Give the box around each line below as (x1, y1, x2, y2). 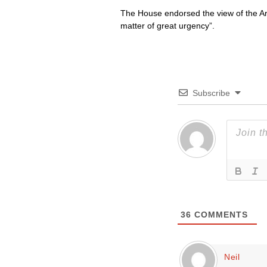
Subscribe (193, 88, 230, 98)
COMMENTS (191, 210, 248, 219)
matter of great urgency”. (120, 21, 215, 30)
